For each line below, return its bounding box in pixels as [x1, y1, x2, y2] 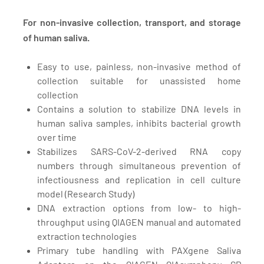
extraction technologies [37, 230, 137, 242]
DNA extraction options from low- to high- [37, 202, 241, 214]
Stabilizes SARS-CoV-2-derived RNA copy [37, 146, 241, 157]
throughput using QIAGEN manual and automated [37, 216, 241, 228]
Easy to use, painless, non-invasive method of [37, 61, 241, 72]
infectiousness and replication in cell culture [37, 174, 241, 186]
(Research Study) [65, 188, 134, 200]
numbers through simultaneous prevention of [37, 160, 241, 171]
